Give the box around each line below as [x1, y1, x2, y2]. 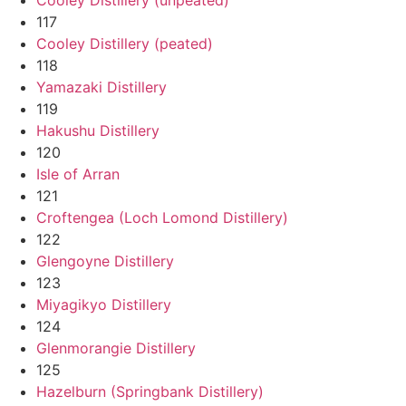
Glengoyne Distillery [36, 251, 174, 270]
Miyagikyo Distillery [36, 295, 171, 314]
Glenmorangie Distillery [36, 338, 196, 357]
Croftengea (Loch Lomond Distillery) [36, 208, 288, 227]
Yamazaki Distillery [36, 77, 167, 96]
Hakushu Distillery [36, 121, 159, 140]
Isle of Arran [36, 164, 120, 183]
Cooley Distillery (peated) [36, 34, 213, 53]
